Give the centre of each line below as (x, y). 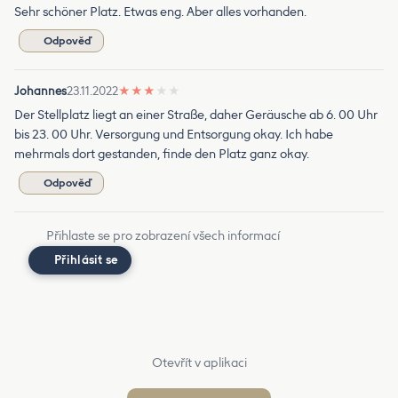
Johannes (40, 91)
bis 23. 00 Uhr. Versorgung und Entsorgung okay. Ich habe (174, 134)
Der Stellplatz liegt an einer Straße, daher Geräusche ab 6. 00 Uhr (196, 115)
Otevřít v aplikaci (199, 362)
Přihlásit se (87, 259)
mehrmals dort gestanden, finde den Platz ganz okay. (162, 154)
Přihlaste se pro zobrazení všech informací (163, 235)
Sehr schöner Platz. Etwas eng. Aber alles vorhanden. (160, 12)
